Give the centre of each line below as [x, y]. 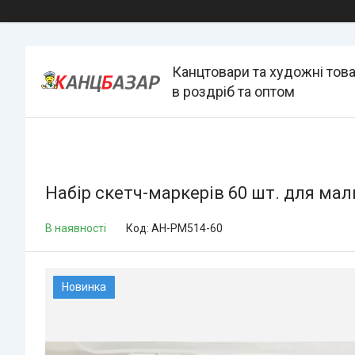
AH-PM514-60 [187, 228]
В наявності [76, 228]
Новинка [84, 287]
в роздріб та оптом [233, 92]
